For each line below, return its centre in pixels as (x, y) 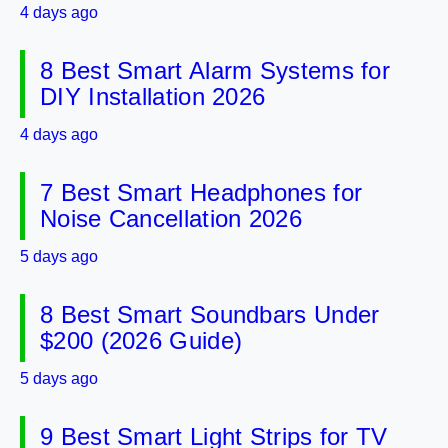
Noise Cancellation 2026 (171, 218)
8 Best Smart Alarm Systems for (215, 70)
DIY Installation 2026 (153, 96)
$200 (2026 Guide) (141, 340)
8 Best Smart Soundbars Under (210, 314)
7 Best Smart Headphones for (201, 192)
